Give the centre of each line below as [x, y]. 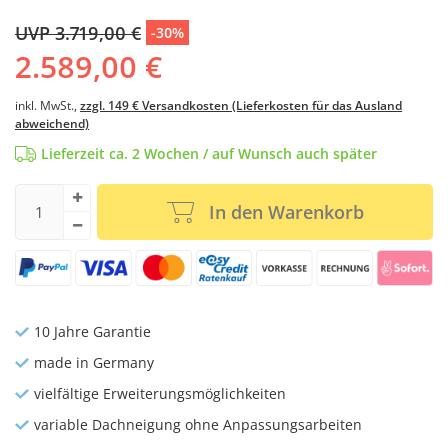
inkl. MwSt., [47, 106]
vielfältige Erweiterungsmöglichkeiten [160, 394]
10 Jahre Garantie [92, 332]
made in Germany [94, 363]
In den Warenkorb [286, 212]
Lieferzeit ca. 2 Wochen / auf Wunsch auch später [209, 154]
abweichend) [52, 124]
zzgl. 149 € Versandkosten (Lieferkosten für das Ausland [241, 106]
